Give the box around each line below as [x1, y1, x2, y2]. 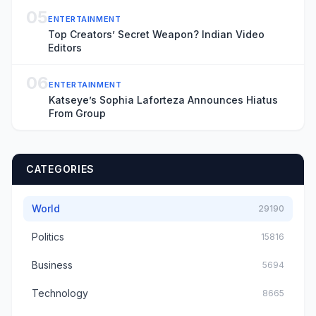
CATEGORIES [26, 162, 95, 175]
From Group [49, 107, 106, 119]
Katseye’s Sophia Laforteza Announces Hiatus [49, 93, 278, 106]
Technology [32, 286, 88, 299]
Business [32, 258, 73, 271]
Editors [48, 41, 82, 54]
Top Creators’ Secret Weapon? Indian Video [48, 28, 265, 40]
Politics [32, 230, 64, 243]
